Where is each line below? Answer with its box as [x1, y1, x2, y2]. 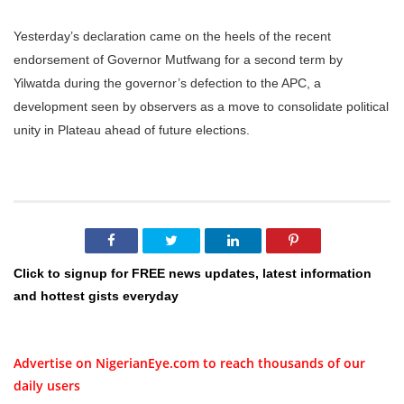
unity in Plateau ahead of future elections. [14, 122, 250, 137]
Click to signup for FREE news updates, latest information [14, 266, 372, 281]
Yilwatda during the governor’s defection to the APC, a [14, 75, 321, 90]
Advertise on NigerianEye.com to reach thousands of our [14, 354, 365, 372]
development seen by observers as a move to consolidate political [14, 98, 389, 114]
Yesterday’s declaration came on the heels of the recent [14, 28, 331, 43]
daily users [14, 377, 80, 395]
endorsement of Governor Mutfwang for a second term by [14, 51, 343, 67]
